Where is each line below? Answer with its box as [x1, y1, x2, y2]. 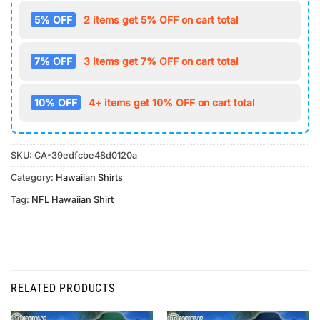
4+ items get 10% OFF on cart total [89, 96, 255, 109]
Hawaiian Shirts [56, 172, 123, 184]
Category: [11, 172, 56, 184]
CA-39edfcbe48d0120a [34, 150, 137, 161]
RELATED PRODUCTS [11, 281, 115, 296]
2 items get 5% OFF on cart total [84, 14, 239, 26]
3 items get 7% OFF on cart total [84, 55, 239, 68]
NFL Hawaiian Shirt [31, 194, 114, 206]
